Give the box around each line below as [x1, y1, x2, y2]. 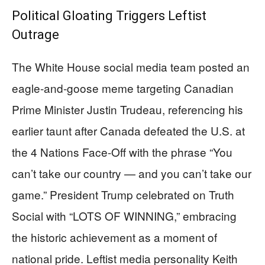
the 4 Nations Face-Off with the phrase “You [12, 143, 232, 160]
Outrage [12, 27, 59, 42]
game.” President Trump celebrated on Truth [12, 186, 234, 202]
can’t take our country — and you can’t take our [12, 164, 251, 181]
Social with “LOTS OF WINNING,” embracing [12, 207, 237, 224]
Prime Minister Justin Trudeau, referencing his [12, 101, 243, 117]
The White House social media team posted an [12, 58, 250, 75]
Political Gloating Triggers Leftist [12, 8, 206, 23]
